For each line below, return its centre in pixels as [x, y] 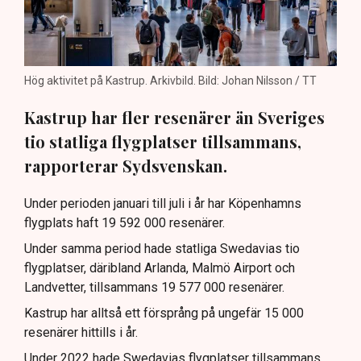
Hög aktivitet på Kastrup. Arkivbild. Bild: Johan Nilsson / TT [170, 81]
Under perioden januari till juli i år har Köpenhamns [163, 204]
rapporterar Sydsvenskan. [126, 166]
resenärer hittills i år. [81, 333]
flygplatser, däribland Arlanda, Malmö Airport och [160, 268]
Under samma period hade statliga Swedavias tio [162, 249]
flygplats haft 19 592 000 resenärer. [124, 223]
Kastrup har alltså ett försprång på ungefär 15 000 [164, 313]
